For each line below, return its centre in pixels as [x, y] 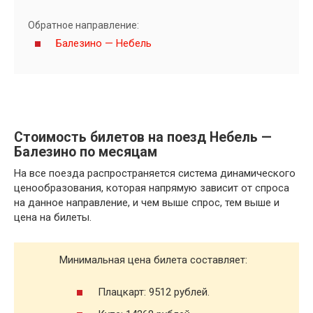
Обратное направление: [83, 25]
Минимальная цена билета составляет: [153, 260]
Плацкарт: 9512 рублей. [154, 292]
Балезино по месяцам [86, 152]
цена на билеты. [53, 217]
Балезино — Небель [104, 43]
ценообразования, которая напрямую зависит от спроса [152, 188]
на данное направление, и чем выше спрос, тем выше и [147, 202]
